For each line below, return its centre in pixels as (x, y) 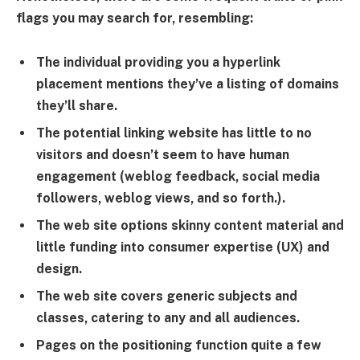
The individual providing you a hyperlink (158, 63)
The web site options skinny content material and (190, 226)
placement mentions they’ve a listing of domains (188, 84)
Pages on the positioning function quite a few (179, 346)
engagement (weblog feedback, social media (178, 177)
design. (59, 269)
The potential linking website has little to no (174, 133)
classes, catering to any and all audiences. (168, 318)
